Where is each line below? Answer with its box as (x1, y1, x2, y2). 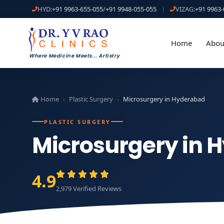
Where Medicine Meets (29, 52, 92, 60)
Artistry (97, 52, 120, 60)
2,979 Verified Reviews (56, 183, 121, 193)
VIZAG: (175, 4, 195, 13)
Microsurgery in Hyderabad (123, 94, 205, 103)
